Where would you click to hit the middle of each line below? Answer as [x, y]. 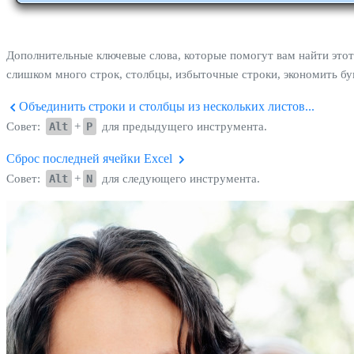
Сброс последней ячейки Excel [91, 158]
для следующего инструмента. [179, 178]
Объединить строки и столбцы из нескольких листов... [165, 106]
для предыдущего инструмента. [183, 126]
